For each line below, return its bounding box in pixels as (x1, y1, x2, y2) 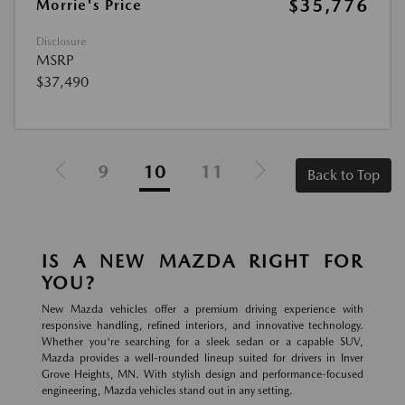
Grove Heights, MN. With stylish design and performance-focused (42, 368, 363, 381)
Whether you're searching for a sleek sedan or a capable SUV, (42, 335, 363, 349)
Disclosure (36, 35, 86, 49)
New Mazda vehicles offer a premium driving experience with (42, 303, 363, 316)
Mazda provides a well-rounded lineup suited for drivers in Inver (42, 352, 363, 365)
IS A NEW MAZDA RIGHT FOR (42, 250, 363, 273)
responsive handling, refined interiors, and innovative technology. (42, 319, 363, 333)
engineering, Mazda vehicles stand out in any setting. (42, 384, 293, 398)
